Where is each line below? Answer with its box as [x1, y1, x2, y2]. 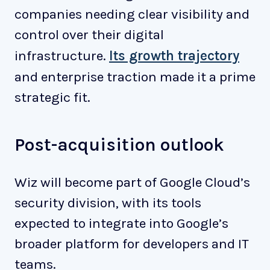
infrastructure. [14, 48, 109, 64]
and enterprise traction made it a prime [14, 69, 256, 86]
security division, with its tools [14, 195, 201, 212]
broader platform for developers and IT [14, 236, 249, 253]
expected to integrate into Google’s [14, 215, 228, 232]
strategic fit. [14, 89, 90, 106]
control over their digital [14, 27, 164, 43]
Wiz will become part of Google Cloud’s [14, 174, 250, 191]
